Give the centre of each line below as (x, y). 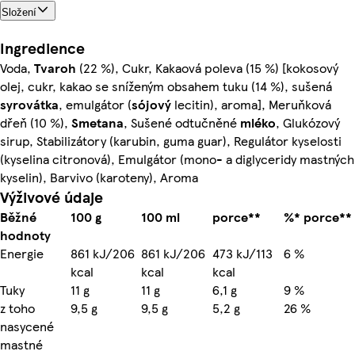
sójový (151, 104)
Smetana (97, 122)
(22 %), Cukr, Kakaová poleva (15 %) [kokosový (207, 67)
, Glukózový (308, 122)
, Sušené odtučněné (182, 122)
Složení (19, 13)
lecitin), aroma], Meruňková (251, 104)
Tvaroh (55, 67)
